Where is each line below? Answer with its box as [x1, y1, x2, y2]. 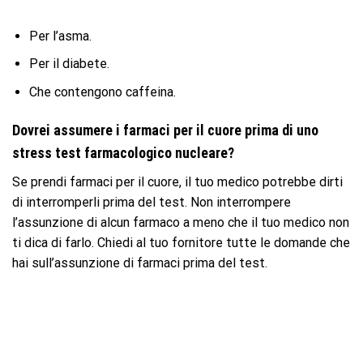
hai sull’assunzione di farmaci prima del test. [12, 254, 267, 271]
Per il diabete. [28, 56, 109, 72]
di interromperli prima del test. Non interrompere [12, 194, 291, 210]
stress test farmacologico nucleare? [12, 143, 234, 161]
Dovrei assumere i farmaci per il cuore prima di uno [12, 121, 318, 139]
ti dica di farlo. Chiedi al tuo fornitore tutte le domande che [12, 234, 350, 250]
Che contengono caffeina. [28, 83, 176, 100]
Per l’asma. [28, 28, 92, 44]
